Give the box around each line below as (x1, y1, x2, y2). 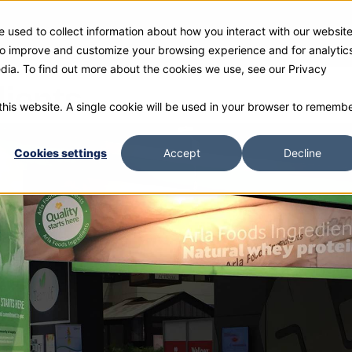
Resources (239, 27, 297, 40)
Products (31, 27, 81, 40)
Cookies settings (14, 146, 107, 160)
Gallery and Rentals (107, 27, 213, 40)
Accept (163, 146, 200, 160)
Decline (284, 146, 321, 160)
